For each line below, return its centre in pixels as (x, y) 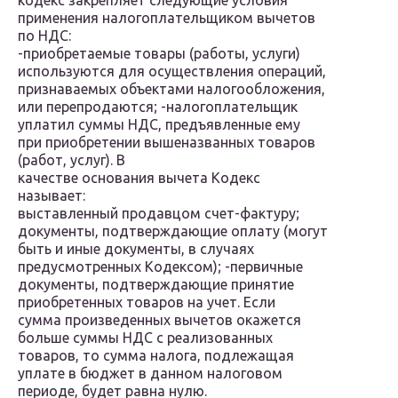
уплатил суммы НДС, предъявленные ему (159, 125)
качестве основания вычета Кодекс (139, 178)
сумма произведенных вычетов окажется (159, 320)
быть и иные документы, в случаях (136, 249)
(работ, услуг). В (72, 160)
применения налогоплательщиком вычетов (167, 18)
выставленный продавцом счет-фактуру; (159, 214)
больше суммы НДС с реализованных (145, 338)
